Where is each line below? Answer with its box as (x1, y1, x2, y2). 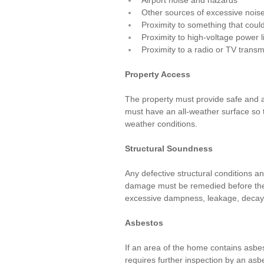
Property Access (125, 70, 190, 79)
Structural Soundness (125, 144, 213, 153)
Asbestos (125, 218, 163, 227)
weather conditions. (125, 119, 197, 128)
